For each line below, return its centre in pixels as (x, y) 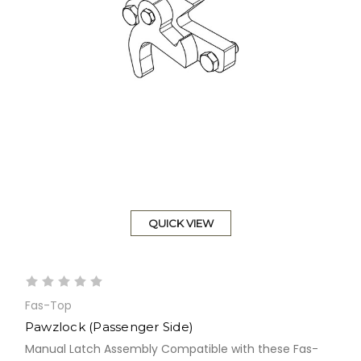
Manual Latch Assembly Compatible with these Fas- (171, 349)
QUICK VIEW (180, 224)
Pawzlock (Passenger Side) (109, 327)
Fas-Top (48, 306)
